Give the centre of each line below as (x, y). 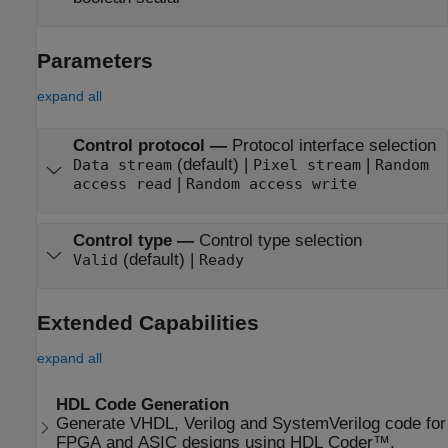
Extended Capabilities (148, 322)
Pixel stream (306, 165)
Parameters (95, 61)
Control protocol (138, 146)
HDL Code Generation (143, 404)
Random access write (271, 184)
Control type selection (309, 240)
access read (122, 184)
